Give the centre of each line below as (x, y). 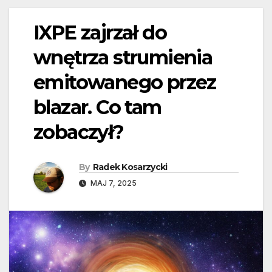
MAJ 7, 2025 (113, 183)
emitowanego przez (125, 83)
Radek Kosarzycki (130, 167)
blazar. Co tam (97, 107)
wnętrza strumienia (123, 58)
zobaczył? (79, 132)
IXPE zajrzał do (100, 33)
